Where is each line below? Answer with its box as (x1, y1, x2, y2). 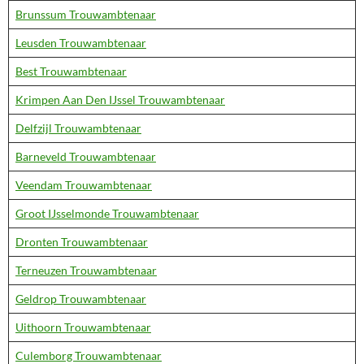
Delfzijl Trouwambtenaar (15, 121, 141, 135)
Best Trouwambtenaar (15, 64, 127, 78)
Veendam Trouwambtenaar (15, 178, 152, 192)
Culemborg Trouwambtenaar (15, 349, 162, 362)
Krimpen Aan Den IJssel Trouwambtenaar (15, 93, 225, 106)
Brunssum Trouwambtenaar (15, 7, 156, 21)
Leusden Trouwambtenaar (15, 36, 146, 50)
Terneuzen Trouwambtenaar (15, 263, 157, 277)
